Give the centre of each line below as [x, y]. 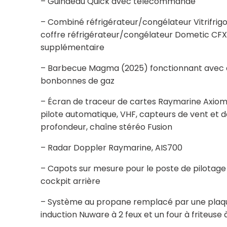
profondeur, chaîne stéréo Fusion [106, 127]
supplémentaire [72, 47]
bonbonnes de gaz [77, 81]
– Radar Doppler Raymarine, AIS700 [111, 147]
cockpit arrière [70, 181]
